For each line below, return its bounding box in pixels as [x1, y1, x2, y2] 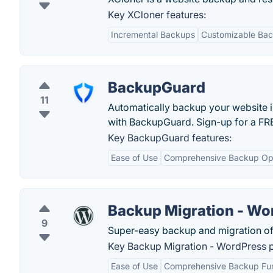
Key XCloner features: [108, 9, 206, 21]
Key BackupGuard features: [108, 132, 232, 144]
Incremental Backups [111, 29, 195, 40]
